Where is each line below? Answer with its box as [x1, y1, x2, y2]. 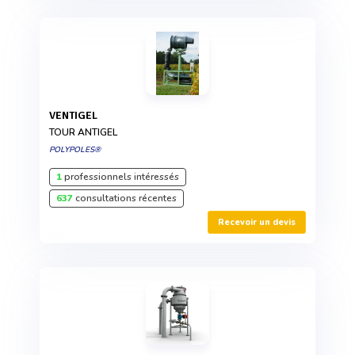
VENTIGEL [55, 109, 97, 123]
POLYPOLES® [49, 144, 101, 156]
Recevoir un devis [218, 216, 296, 229]
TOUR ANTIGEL [49, 126, 117, 139]
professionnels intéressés [62, 170, 179, 184]
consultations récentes [73, 192, 177, 205]
